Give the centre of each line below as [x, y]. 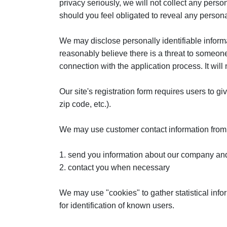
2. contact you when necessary [115, 167]
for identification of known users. [117, 205]
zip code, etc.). [85, 104]
